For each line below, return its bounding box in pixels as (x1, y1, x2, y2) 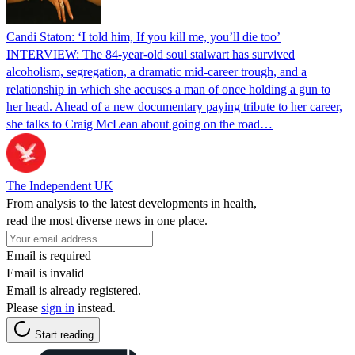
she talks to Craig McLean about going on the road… (6, 116, 273, 131)
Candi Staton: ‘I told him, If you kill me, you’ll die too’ (6, 29, 281, 44)
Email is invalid (6, 265, 84, 280)
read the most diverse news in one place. (6, 213, 208, 227)
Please (6, 300, 41, 315)
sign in (41, 300, 74, 315)
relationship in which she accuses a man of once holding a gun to (6, 82, 330, 96)
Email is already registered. (6, 283, 141, 297)
